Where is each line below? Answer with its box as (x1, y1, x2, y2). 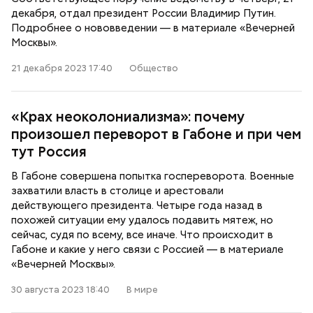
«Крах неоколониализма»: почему (11, 108, 245, 126)
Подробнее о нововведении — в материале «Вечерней (11, 21, 295, 35)
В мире (126, 284, 158, 296)
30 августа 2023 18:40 (11, 284, 110, 296)
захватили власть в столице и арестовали (11, 184, 224, 198)
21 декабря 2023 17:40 (11, 62, 112, 74)
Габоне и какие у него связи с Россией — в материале (11, 242, 284, 256)
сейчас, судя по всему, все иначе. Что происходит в (11, 228, 273, 242)
